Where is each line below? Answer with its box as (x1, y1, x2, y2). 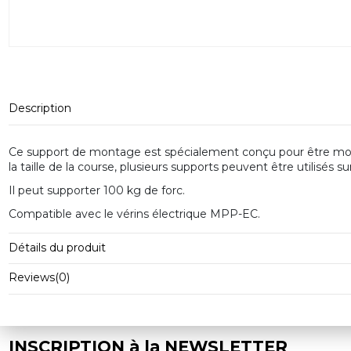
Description (8, 101, 71, 116)
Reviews (8, 270, 55, 285)
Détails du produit (8, 240, 106, 255)
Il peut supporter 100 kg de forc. (8, 183, 185, 197)
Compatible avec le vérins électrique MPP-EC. (8, 207, 260, 222)
